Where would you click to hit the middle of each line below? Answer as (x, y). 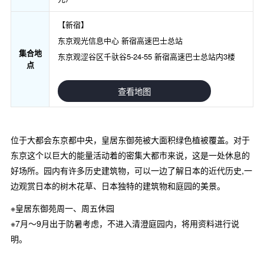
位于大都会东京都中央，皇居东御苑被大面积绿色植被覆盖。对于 (130, 140)
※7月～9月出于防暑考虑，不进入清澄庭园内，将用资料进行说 (125, 223)
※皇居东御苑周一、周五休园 (62, 208)
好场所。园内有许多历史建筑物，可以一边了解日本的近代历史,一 (131, 171)
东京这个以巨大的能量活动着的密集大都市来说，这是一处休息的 (130, 155)
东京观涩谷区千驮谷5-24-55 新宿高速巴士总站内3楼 (146, 56)
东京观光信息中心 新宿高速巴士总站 (120, 40)
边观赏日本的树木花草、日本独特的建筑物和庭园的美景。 (118, 186)
